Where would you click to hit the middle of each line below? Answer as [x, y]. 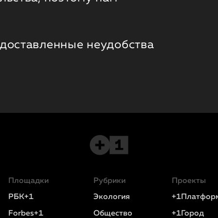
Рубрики [109, 181]
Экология [111, 197]
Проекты [189, 181]
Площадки [28, 181]
